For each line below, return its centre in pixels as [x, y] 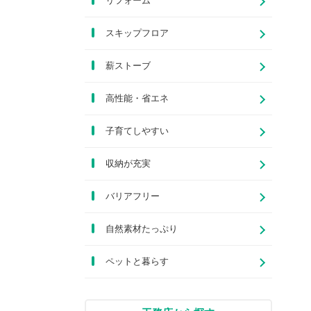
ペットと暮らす [137, 261]
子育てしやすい [137, 131]
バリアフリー [133, 196]
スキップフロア [137, 33]
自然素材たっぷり [142, 229]
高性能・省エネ [137, 98]
